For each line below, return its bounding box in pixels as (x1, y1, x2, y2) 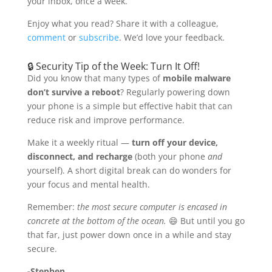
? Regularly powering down (120, 86, 230, 98)
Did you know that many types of (27, 72, 163, 84)
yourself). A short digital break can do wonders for (27, 164, 231, 176)
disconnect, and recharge (27, 150, 132, 162)
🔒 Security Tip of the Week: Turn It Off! (27, 59, 200, 73)
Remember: (27, 200, 77, 212)
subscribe (78, 31, 119, 43)
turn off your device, (131, 136, 218, 148)
